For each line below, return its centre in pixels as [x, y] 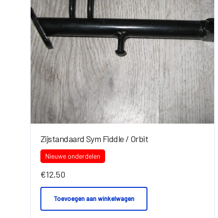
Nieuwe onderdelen [73, 156]
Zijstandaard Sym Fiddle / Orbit [94, 138]
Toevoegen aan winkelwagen [94, 199]
